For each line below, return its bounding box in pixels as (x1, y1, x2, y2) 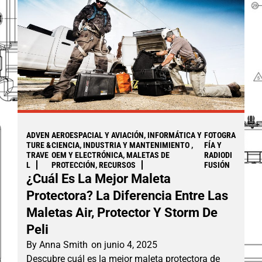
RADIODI (204, 150, 233, 160)
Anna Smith (37, 239, 88, 250)
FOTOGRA (204, 130, 236, 140)
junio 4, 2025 (104, 239, 157, 250)
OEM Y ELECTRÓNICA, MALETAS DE (51, 150, 170, 160)
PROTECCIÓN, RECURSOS (51, 160, 136, 170)
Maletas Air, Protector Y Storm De (26, 205, 218, 220)
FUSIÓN (204, 160, 230, 170)
